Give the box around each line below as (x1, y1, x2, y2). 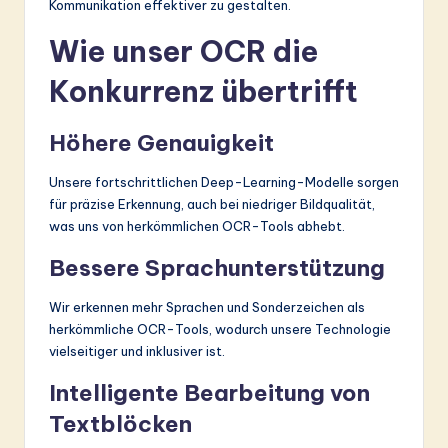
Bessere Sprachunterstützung (49, 253, 385, 282)
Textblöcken (49, 409, 192, 438)
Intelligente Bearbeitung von (49, 378, 370, 407)
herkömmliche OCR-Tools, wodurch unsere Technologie (49, 320, 391, 337)
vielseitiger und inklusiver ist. (49, 342, 225, 359)
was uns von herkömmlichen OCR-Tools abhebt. (49, 217, 345, 234)
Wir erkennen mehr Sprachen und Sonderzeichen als (49, 298, 365, 315)
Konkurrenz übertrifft (49, 72, 358, 110)
